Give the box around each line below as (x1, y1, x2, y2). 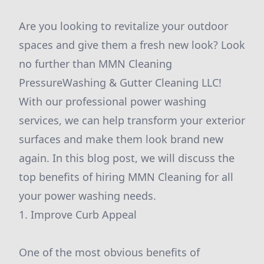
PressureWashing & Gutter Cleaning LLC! (19, 75, 222, 90)
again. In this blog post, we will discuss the (19, 151, 235, 165)
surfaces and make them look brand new (19, 132, 223, 146)
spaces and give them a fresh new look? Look (19, 38, 245, 52)
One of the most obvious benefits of (19, 245, 200, 259)
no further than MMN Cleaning (19, 57, 172, 71)
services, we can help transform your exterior (19, 113, 245, 127)
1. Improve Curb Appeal (19, 207, 137, 222)
